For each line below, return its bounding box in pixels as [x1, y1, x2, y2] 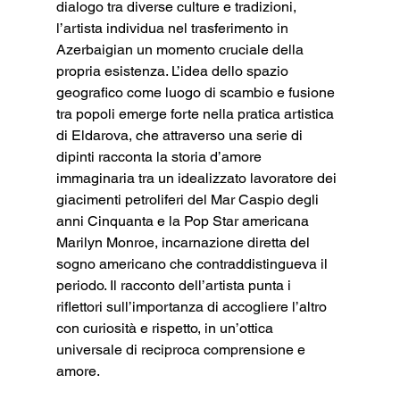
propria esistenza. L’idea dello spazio [55, 62, 292, 79]
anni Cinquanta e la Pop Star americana [55, 212, 312, 229]
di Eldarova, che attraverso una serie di [55, 126, 306, 144]
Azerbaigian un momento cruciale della [55, 40, 307, 58]
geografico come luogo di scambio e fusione [55, 83, 338, 101]
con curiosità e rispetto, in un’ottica [55, 319, 277, 337]
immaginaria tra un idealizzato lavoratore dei [55, 169, 340, 187]
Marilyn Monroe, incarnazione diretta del [55, 233, 313, 251]
